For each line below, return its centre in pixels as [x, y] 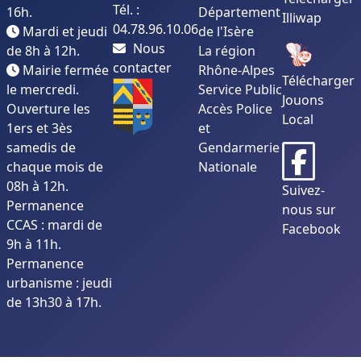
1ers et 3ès [39, 129]
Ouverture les [48, 109]
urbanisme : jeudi [59, 283]
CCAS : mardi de [54, 225]
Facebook [311, 229]
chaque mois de [55, 167]
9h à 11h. [34, 245]
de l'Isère [226, 32]
